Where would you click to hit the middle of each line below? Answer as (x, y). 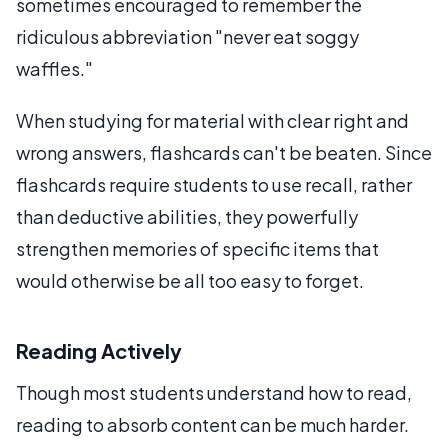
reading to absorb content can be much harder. (212, 424)
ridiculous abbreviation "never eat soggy (187, 36)
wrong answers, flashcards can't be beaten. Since (224, 152)
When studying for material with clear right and (212, 120)
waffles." (54, 68)
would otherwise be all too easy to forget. (190, 280)
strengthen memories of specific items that (197, 248)
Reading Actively (99, 350)
